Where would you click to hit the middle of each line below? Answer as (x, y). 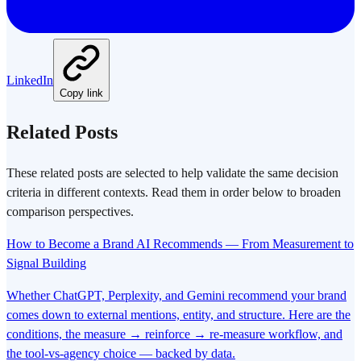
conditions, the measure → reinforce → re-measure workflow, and (174, 334)
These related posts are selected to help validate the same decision (172, 172)
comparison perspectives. (70, 211)
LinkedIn (30, 80)
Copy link (81, 93)
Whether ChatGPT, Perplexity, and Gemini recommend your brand (176, 295)
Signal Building (46, 263)
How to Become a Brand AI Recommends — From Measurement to (180, 243)
